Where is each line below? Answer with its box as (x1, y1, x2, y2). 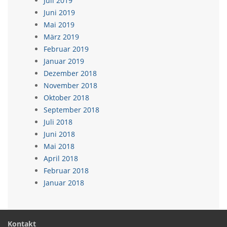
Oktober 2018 (44, 93, 89, 102)
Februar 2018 (44, 166, 89, 175)
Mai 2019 (44, 20, 74, 29)
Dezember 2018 (44, 68, 97, 78)
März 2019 (44, 32, 79, 42)
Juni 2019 (44, 8, 75, 17)
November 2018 (44, 81, 97, 90)
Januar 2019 (44, 56, 84, 66)
